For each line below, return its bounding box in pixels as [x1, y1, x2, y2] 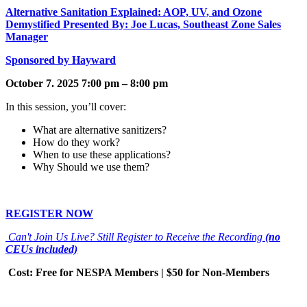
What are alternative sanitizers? [33, 123, 167, 136]
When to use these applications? [33, 148, 171, 160]
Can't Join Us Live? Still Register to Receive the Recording [5, 230, 265, 243]
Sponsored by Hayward [5, 53, 116, 66]
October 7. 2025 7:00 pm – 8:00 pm [5, 77, 168, 89]
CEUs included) [5, 243, 77, 255]
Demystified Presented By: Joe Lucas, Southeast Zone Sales [5, 18, 281, 30]
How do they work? [33, 136, 120, 148]
